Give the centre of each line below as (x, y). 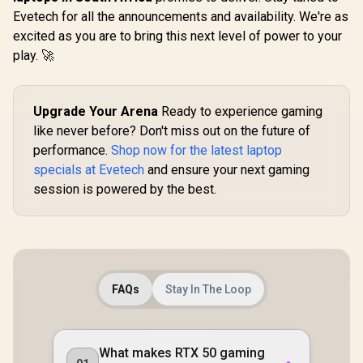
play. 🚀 (34, 55)
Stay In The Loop (208, 289)
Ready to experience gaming (240, 111)
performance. (72, 150)
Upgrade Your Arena (96, 111)
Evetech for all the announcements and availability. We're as (181, 16)
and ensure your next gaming (227, 169)
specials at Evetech (89, 169)
